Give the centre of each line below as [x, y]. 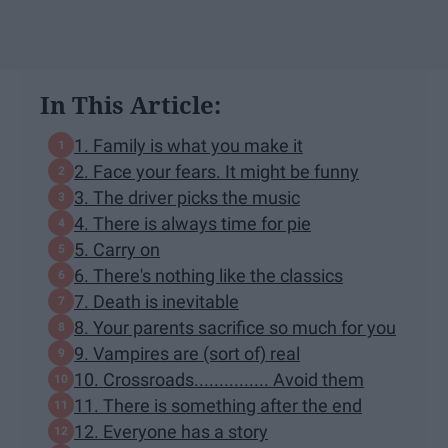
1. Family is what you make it [188, 145]
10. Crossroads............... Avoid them [219, 379]
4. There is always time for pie [192, 223]
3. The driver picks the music [187, 197]
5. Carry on [117, 249]
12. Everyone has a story [171, 431]
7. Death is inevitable [156, 301]
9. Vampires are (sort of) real [187, 353]
